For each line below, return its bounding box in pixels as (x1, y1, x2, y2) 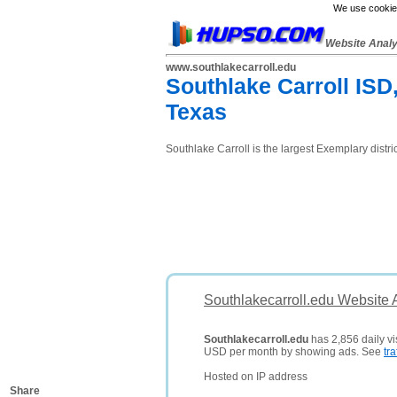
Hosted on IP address (204, 370, 307, 383)
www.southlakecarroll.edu (166, 61, 296, 74)
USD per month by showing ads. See (204, 346, 384, 358)
